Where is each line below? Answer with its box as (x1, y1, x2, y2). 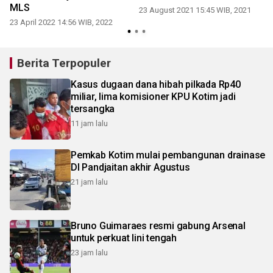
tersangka (71, 103, 115, 115)
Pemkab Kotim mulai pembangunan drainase (71, 149, 266, 161)
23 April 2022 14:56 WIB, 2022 (10, 18, 113, 27)
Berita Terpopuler (17, 56, 111, 71)
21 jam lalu (71, 177, 108, 187)
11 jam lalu (71, 119, 108, 129)
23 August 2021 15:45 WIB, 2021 (139, 5, 251, 15)
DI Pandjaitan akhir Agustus (71, 161, 190, 174)
